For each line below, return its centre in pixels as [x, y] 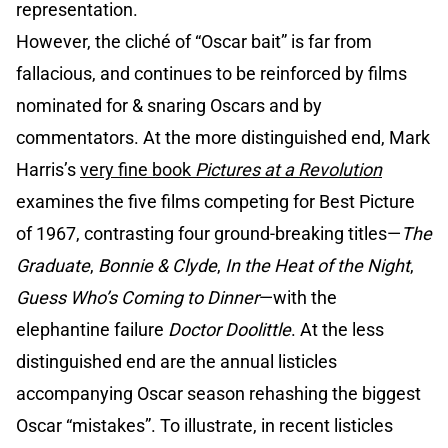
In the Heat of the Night [317, 266]
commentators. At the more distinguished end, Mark [223, 138]
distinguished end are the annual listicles [176, 362]
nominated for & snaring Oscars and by [169, 106]
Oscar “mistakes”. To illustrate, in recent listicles [204, 426]
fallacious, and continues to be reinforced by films [211, 74]
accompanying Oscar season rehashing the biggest [218, 394]
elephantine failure [92, 330]
